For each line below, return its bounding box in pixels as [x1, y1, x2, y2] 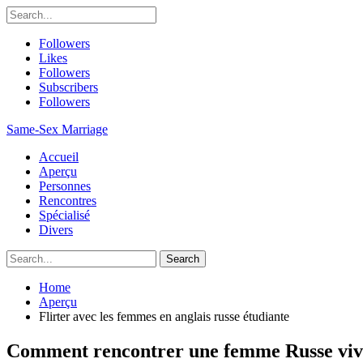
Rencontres [39, 194, 96, 207]
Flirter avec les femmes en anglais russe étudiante [39, 310, 289, 323]
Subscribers [39, 80, 98, 94]
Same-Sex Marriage [6, 122, 108, 136]
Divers [39, 223, 73, 237]
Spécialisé [39, 208, 90, 222]
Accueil [39, 150, 79, 164]
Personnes [39, 179, 91, 193]
